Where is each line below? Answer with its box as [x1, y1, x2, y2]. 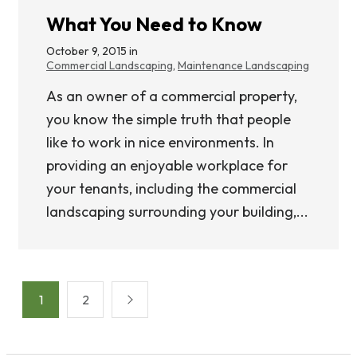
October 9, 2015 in [46, 43, 140, 58]
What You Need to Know [46, 11, 262, 36]
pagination [18, 304, 108, 327]
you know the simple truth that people [46, 109, 291, 128]
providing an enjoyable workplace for [46, 155, 288, 175]
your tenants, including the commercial [46, 178, 296, 198]
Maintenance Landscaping [178, 57, 309, 73]
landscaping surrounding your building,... [46, 202, 308, 221]
